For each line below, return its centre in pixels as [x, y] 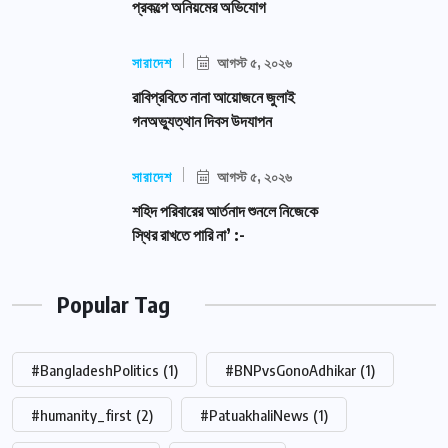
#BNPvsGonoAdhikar [290, 370]
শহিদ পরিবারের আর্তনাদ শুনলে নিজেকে [225, 211]
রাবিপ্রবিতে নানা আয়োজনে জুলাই [213, 97]
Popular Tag [113, 304]
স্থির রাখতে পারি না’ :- [188, 235]
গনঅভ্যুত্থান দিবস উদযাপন [202, 121]
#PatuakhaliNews [254, 415]
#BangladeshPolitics [95, 370]
